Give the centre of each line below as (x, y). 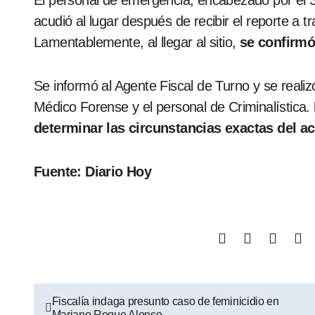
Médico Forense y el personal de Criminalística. (172, 107)
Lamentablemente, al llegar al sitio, (135, 42)
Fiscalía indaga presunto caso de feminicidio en (165, 301)
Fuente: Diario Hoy (93, 172)
